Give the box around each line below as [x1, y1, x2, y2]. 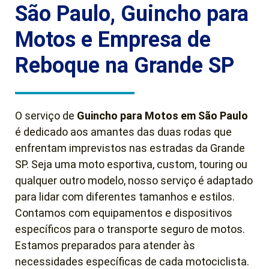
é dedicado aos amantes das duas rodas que [15, 125, 232, 139]
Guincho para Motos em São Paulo [77, 109, 248, 122]
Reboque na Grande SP [15, 53, 234, 79]
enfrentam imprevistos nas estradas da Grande [15, 142, 245, 155]
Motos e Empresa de [15, 27, 211, 53]
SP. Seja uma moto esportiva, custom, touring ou [15, 158, 247, 171]
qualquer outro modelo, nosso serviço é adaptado [15, 174, 253, 187]
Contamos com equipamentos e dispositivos [15, 207, 232, 220]
